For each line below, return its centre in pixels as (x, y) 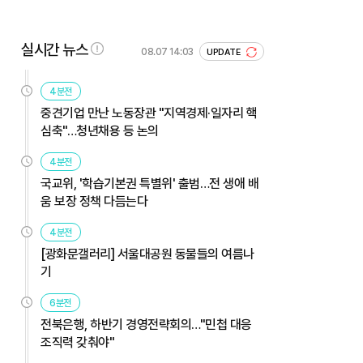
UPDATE (225, 52)
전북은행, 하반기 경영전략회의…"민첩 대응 (146, 324)
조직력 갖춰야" (77, 342)
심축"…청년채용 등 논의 (100, 130)
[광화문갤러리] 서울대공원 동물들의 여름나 (147, 254)
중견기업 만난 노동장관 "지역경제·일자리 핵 (149, 113)
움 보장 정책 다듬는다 (94, 201)
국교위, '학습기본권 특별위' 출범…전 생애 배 (149, 183)
